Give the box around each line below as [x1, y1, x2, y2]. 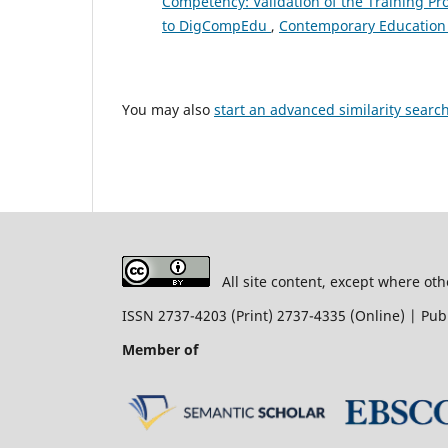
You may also [122, 99, 214, 119]
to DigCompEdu [162, 15, 271, 35]
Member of [122, 339, 198, 359]
